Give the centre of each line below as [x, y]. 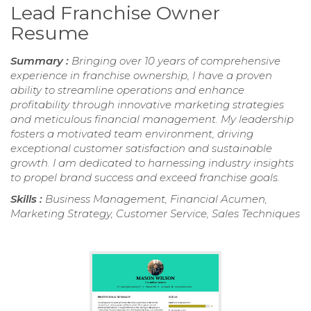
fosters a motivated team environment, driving [132, 133]
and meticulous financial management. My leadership [152, 119]
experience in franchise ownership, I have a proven [141, 75]
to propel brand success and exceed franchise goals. [145, 177]
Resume [50, 33]
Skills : [28, 199]
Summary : [41, 60]
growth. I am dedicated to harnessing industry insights [152, 162]
